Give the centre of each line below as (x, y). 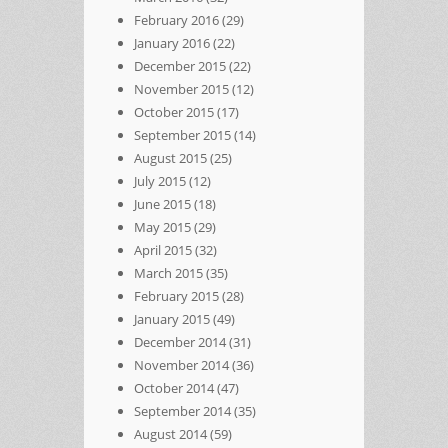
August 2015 (170, 157)
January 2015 (172, 318)
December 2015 (180, 65)
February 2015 (176, 295)
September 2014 (182, 410)
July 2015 (160, 180)
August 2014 (170, 433)
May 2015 (162, 226)
